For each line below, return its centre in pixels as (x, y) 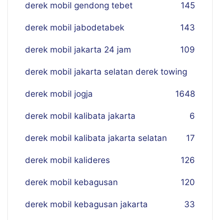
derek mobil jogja (59, 94)
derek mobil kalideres (68, 160)
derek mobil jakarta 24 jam (78, 50)
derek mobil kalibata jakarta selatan (96, 138)
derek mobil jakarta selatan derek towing (106, 72)
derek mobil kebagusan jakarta (86, 204)
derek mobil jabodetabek (75, 27)
